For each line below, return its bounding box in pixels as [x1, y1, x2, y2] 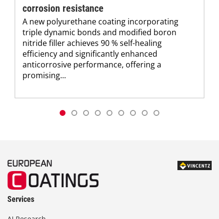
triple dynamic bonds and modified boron [22, 27, 176, 38]
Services [7, 195, 34, 204]
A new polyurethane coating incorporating [22, 16, 178, 27]
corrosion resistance [22, 2, 104, 15]
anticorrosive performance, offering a [22, 59, 161, 70]
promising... [22, 70, 66, 81]
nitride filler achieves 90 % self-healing [22, 38, 162, 49]
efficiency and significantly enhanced [22, 48, 157, 60]
